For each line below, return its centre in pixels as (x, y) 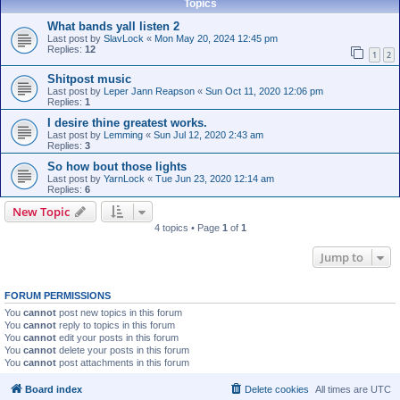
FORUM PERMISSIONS (58, 295)
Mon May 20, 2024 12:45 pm (216, 38)
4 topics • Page (188, 227)
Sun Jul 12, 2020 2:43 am (208, 134)
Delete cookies (277, 390)
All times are (343, 390)
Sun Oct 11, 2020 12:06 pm (264, 91)
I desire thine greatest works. (127, 122)
